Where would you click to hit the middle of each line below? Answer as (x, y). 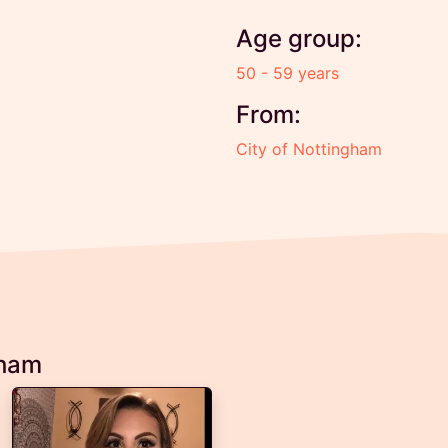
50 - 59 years (287, 73)
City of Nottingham (309, 149)
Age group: (299, 38)
